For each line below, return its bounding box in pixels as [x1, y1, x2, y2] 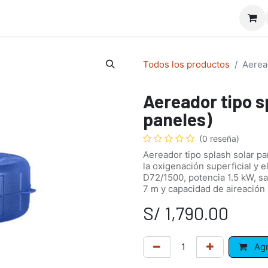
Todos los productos [143, 58, 230, 70]
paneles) [143, 108, 212, 130]
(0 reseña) [199, 133, 239, 144]
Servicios [193, 12, 236, 24]
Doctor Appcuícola [19, 12, 107, 24]
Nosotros [127, 12, 172, 24]
